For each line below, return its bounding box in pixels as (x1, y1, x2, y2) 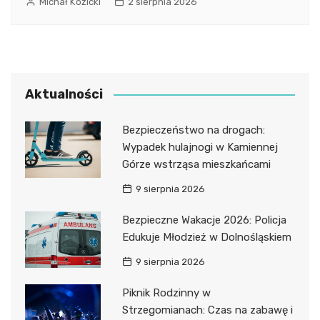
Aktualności (25, 86, 103, 102)
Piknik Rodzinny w (121, 286, 211, 299)
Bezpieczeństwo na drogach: (121, 123, 265, 136)
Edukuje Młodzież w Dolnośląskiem (121, 230, 291, 244)
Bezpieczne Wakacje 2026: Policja (121, 213, 286, 226)
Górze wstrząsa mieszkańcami (121, 157, 271, 171)
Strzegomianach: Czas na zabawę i (121, 303, 293, 316)
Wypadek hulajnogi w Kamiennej (121, 140, 278, 154)
